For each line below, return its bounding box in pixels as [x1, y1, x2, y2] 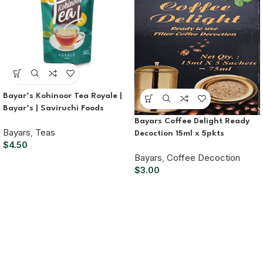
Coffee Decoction [167, 151, 240, 163]
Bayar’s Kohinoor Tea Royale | [3, 91, 122, 100]
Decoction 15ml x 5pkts [134, 129, 224, 137]
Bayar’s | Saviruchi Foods [3, 103, 104, 112]
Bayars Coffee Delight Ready [134, 116, 249, 125]
